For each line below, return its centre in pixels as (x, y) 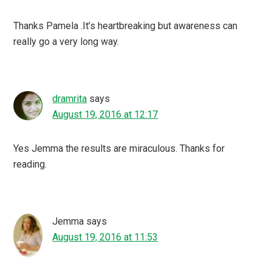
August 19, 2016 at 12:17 (105, 114)
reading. (30, 164)
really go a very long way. (66, 41)
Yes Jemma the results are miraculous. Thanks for (119, 148)
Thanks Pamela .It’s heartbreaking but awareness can (126, 25)
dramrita (70, 98)
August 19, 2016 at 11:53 (105, 237)
